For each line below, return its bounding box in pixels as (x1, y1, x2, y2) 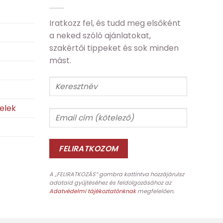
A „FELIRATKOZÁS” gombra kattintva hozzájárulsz (49, 170, 184, 178)
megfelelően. (135, 187, 174, 195)
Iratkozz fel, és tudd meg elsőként (49, 17, 181, 29)
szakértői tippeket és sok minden (49, 42, 179, 54)
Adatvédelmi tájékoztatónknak (49, 187, 136, 195)
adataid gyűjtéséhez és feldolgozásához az (49, 178, 171, 187)
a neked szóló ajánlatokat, (49, 29, 151, 41)
